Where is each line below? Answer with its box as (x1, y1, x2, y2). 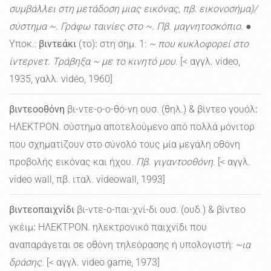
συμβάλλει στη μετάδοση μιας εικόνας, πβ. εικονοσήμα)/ (9, 3, 257, 15)
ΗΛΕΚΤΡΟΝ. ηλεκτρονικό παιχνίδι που (36, 221, 207, 233)
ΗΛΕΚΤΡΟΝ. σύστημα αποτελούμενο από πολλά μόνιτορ (9, 121, 255, 133)
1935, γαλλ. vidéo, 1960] (9, 73, 113, 85)
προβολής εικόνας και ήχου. (9, 156, 136, 168)
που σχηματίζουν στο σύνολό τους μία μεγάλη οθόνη (9, 139, 240, 151)
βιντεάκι (39, 38, 76, 50)
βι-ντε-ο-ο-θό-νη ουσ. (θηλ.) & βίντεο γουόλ (65, 103, 255, 116)
